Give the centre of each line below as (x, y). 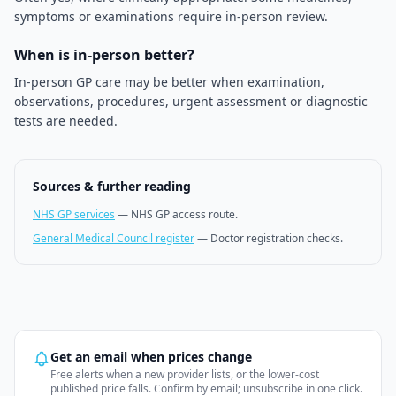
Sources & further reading (112, 186)
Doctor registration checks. (277, 238)
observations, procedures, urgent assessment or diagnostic (191, 101)
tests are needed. (66, 121)
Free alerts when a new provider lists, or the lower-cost (185, 374)
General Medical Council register (114, 238)
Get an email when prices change (151, 357)
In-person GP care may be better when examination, (169, 82)
